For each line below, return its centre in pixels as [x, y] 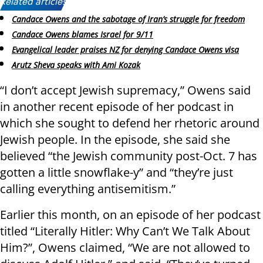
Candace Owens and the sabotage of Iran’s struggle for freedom [128, 19]
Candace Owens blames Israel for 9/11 [82, 35]
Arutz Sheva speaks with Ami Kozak [76, 65]
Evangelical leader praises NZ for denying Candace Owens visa [125, 49]
